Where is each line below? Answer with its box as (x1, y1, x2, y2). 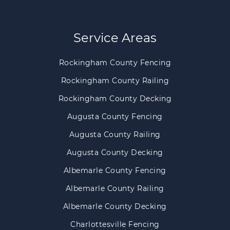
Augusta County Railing (69, 129, 161, 139)
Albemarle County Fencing (63, 165, 166, 175)
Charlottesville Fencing (70, 219, 160, 229)
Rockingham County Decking (58, 93, 172, 103)
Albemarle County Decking (63, 201, 167, 211)
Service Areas (73, 30, 157, 45)
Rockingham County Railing (61, 75, 169, 85)
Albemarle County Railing (65, 183, 164, 193)
